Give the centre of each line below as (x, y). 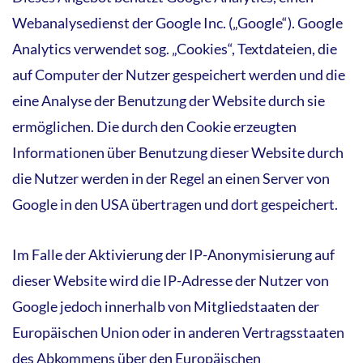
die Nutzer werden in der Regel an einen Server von (171, 178)
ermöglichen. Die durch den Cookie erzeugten (154, 126)
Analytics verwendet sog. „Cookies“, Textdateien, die (175, 48)
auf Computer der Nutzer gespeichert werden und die (179, 74)
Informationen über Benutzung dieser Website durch (178, 152)
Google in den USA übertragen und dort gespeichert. (175, 204)
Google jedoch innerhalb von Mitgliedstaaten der (166, 306)
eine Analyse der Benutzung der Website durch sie (169, 100)
